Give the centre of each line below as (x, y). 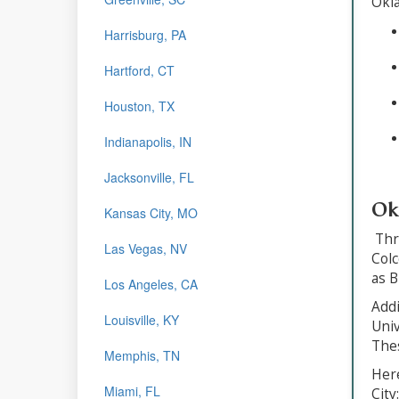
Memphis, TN (142, 355)
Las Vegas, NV (146, 248)
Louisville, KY (142, 319)
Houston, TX (139, 106)
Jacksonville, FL (149, 177)
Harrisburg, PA (145, 34)
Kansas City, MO (151, 212)
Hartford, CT (139, 70)
